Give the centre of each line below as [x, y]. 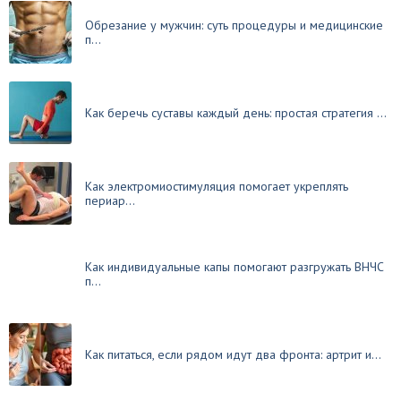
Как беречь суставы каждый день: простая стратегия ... [236, 113]
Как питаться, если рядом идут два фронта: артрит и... [233, 354]
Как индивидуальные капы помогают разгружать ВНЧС [235, 267]
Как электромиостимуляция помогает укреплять [217, 186]
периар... [110, 200]
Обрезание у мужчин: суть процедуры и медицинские [234, 25]
